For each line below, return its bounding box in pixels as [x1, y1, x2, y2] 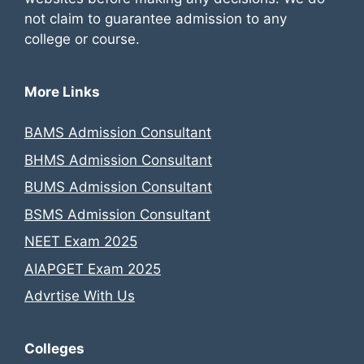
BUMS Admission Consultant [24, 179, 212, 196]
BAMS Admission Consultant [24, 124, 211, 141]
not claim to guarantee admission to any [24, 10, 287, 27]
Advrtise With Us [24, 288, 135, 305]
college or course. [24, 30, 140, 47]
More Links [24, 83, 100, 100]
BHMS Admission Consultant [24, 151, 212, 168]
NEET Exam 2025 [24, 233, 137, 250]
